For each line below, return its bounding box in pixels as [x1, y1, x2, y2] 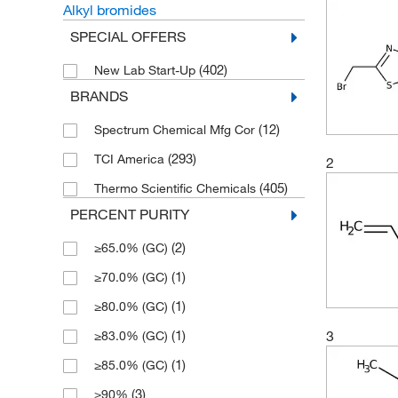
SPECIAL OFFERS [69, 28, 186, 45]
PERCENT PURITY [69, 205, 189, 223]
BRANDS [69, 87, 128, 105]
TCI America [93, 151, 168, 167]
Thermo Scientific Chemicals [93, 180, 259, 196]
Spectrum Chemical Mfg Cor [93, 122, 259, 138]
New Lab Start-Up [93, 62, 199, 78]
